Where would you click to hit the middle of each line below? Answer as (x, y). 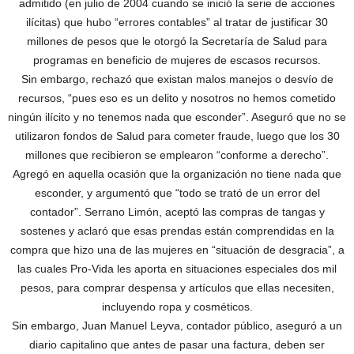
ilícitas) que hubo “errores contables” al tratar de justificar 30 (177, 22)
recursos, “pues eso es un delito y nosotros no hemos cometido (177, 98)
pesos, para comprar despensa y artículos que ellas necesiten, (177, 288)
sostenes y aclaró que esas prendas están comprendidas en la (177, 231)
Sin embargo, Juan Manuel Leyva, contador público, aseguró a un (177, 326)
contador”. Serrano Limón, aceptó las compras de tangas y (177, 212)
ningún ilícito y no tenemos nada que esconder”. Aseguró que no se (177, 117)
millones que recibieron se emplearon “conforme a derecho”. (177, 155)
